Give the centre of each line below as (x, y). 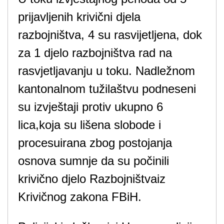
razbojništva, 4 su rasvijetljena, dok (110, 35)
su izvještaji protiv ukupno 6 (90, 107)
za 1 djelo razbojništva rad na (95, 53)
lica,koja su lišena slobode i (89, 125)
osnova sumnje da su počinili (93, 161)
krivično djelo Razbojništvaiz (92, 179)
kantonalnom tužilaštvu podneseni (107, 89)
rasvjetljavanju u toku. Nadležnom (106, 71)
